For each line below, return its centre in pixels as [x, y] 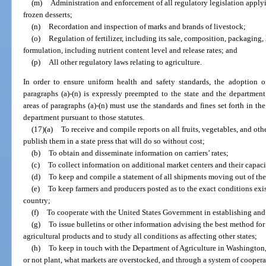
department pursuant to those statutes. [84, 118]
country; [37, 201]
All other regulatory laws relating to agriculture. [125, 62]
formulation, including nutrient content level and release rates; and [131, 50]
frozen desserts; [48, 14]
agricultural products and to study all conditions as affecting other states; [140, 236]
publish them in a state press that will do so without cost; [114, 141]
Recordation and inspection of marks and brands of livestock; [147, 26]
